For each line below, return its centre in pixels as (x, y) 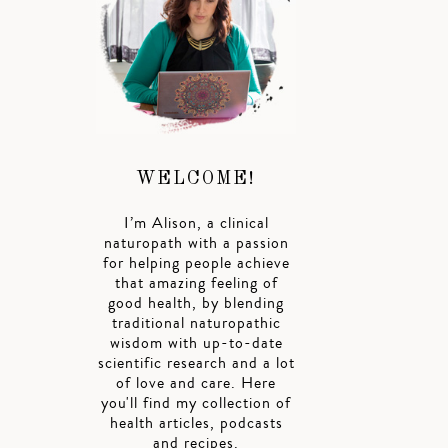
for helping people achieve (196, 263)
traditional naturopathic (196, 323)
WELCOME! (196, 179)
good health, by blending (196, 303)
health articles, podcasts (196, 423)
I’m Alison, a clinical (196, 223)
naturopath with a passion (196, 243)
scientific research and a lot (196, 363)
